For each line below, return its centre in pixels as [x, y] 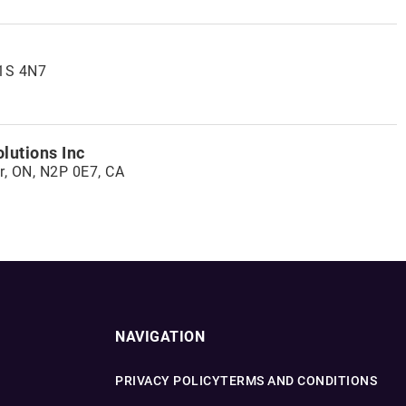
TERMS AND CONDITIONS [299, 381]
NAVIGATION [160, 337]
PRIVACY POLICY [168, 381]
